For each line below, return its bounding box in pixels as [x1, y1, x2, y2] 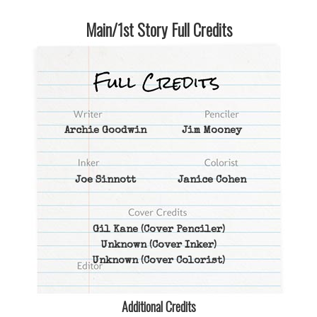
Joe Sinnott [75, 175, 136, 185]
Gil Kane [92, 224, 138, 235]
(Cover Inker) [146, 240, 217, 250]
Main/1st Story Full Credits [85, 18, 232, 42]
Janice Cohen [177, 175, 246, 185]
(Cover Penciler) [137, 224, 225, 235]
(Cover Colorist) [138, 255, 225, 266]
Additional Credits [121, 296, 196, 316]
